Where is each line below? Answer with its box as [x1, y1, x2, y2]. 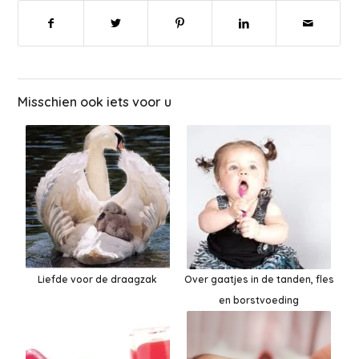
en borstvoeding [219, 294, 300, 307]
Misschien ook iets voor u [18, 94, 172, 111]
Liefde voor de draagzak [38, 273, 158, 286]
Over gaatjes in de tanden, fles [184, 273, 334, 286]
